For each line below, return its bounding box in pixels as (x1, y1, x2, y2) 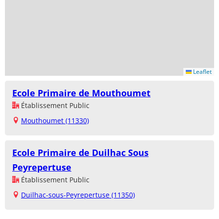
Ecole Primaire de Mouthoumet (12, 87, 151, 99)
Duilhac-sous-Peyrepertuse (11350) (21, 190, 135, 200)
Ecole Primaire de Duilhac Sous (12, 147, 149, 159)
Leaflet (192, 67, 212, 76)
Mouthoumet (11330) (21, 116, 89, 126)
